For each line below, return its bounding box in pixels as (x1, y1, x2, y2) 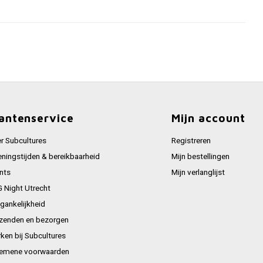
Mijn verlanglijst (171, 167, 225, 178)
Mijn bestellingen (171, 151, 230, 163)
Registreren (171, 135, 211, 147)
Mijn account (171, 112, 245, 124)
